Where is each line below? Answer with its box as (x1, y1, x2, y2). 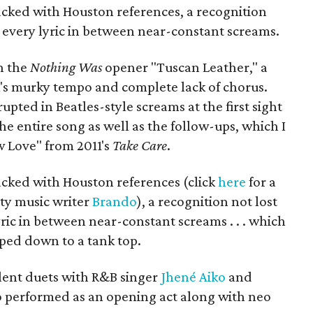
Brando (92, 193, 138, 210)
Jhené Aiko (161, 268, 226, 285)
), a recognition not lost (137, 193, 278, 210)
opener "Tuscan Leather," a (102, 59, 268, 75)
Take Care (112, 137, 168, 154)
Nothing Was (30, 59, 103, 75)
